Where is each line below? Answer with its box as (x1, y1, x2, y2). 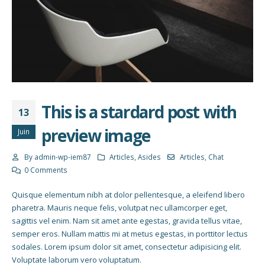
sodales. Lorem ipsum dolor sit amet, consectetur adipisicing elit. (12, 241, 241, 253)
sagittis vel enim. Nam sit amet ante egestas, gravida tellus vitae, (12, 215, 242, 227)
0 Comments (24, 165, 67, 175)
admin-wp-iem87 (34, 152, 91, 162)
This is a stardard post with (41, 101, 237, 124)
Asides (138, 152, 161, 162)
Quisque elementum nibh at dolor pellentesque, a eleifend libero (12, 189, 245, 201)
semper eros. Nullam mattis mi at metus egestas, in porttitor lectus (12, 228, 248, 240)
